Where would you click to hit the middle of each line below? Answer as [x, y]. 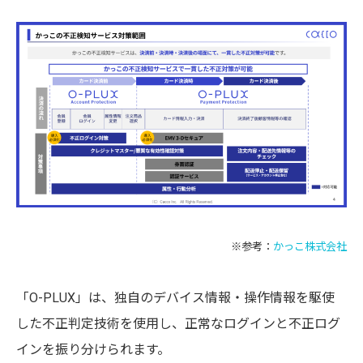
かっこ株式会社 [310, 246]
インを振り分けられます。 [93, 349]
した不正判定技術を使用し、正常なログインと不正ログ [178, 323]
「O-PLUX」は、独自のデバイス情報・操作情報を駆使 [175, 297]
